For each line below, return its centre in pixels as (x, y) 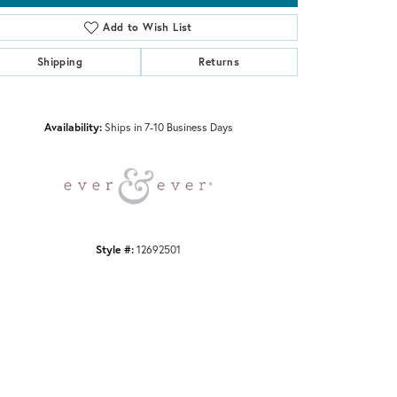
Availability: (73, 126)
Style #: (115, 249)
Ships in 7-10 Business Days (168, 126)
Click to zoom (227, 98)
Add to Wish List (148, 27)
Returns (219, 61)
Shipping (59, 61)
